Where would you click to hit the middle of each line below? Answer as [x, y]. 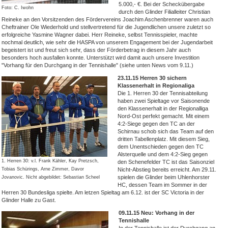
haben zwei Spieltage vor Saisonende [164, 101]
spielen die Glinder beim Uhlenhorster [164, 177]
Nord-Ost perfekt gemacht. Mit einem [163, 116]
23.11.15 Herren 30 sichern [152, 78]
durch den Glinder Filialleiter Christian [164, 12]
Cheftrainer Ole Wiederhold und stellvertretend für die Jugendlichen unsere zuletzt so [106, 27]
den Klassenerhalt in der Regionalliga [163, 108]
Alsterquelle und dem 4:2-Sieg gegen [163, 154]
